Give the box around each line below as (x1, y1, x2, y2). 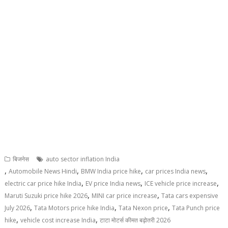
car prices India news (145, 167, 206, 176)
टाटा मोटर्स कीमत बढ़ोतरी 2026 (100, 216, 171, 225)
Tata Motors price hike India (34, 204, 115, 213)
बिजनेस (13, 155, 30, 164)
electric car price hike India (5, 179, 82, 188)
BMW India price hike (81, 167, 141, 176)
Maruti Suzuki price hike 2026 (5, 191, 88, 201)
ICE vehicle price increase (145, 179, 217, 188)
